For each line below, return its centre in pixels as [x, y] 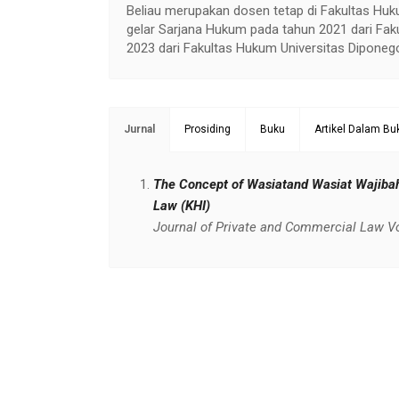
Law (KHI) [182, 205]
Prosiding [208, 129]
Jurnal [139, 129]
